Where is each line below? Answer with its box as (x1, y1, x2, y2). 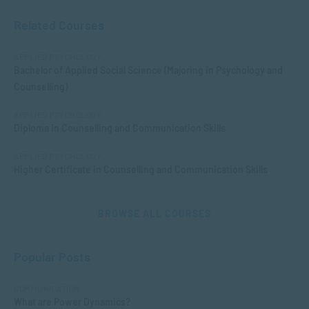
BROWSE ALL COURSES (98, 208, 211, 219)
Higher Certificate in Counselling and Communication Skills (14, 163, 268, 175)
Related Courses (14, 17, 104, 32)
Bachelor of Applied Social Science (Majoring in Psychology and (14, 64, 283, 76)
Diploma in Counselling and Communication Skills (14, 122, 226, 134)
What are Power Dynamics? (14, 296, 130, 308)
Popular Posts (14, 249, 90, 264)
